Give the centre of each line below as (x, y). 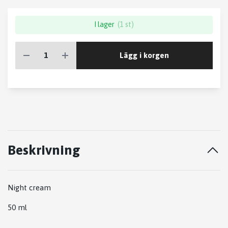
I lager (104, 24)
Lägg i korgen (145, 55)
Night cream (30, 188)
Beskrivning (44, 150)
